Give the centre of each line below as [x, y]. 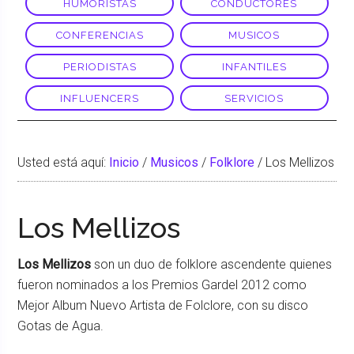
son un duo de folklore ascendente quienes [212, 264]
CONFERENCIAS [100, 35]
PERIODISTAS [100, 66]
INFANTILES [254, 66]
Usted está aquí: [64, 162]
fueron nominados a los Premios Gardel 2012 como [162, 285]
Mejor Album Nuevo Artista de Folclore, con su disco [163, 305]
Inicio [124, 162]
